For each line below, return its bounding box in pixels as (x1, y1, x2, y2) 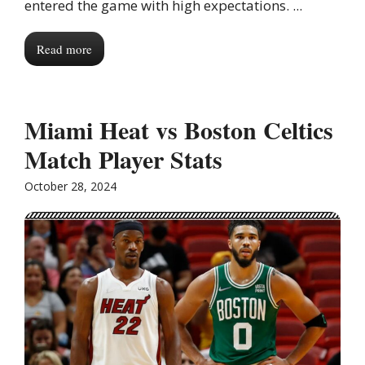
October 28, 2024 (24, 178, 117, 195)
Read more (37, 41, 92, 58)
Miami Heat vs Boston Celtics (24, 112, 333, 148)
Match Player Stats (24, 141, 222, 178)
